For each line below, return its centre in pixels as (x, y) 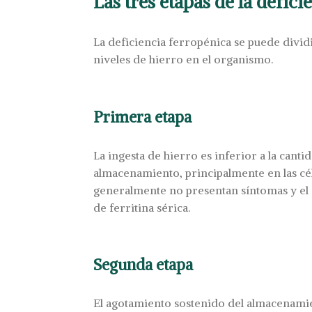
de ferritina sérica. (142, 207)
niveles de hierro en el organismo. (184, 59)
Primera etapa (143, 117)
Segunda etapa (143, 265)
